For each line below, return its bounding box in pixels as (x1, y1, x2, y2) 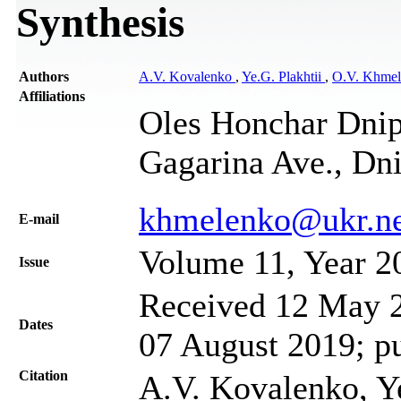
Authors (19, 68, 69, 84)
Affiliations (19, 88, 85, 104)
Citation (19, 367, 68, 383)
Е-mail (19, 210, 59, 226)
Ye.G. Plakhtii (242, 68, 325, 84)
